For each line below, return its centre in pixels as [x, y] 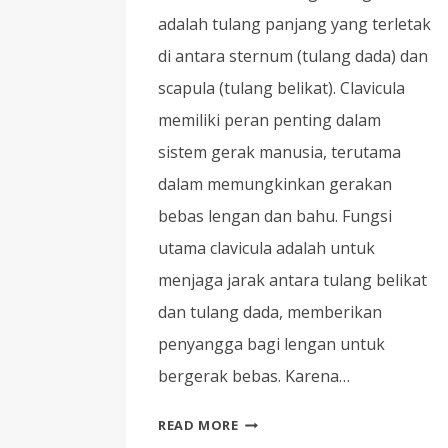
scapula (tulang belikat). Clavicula [281, 88]
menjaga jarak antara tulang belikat [292, 280]
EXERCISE [269, 419]
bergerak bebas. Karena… [254, 376]
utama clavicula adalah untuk [266, 248]
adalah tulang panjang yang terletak [294, 24]
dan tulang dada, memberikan [270, 312]
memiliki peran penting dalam [269, 120]
